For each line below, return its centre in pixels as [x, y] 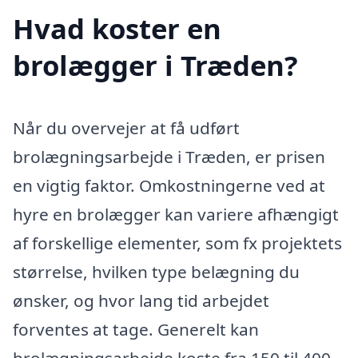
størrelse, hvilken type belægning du [156, 272]
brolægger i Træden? [155, 66]
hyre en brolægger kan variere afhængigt [176, 215]
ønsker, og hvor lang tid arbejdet [141, 301]
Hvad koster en [117, 29]
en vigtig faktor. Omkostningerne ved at [169, 186]
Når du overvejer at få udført [126, 128]
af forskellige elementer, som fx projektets [177, 243]
